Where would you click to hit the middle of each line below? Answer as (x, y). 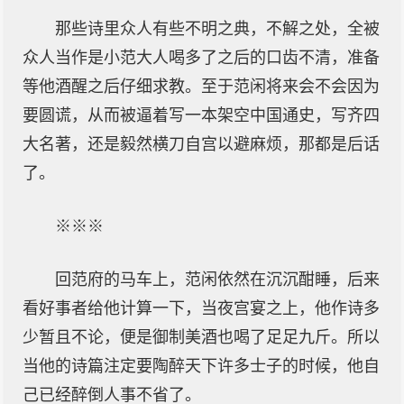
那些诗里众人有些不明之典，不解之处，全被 (217, 29)
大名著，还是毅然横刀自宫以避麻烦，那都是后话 (201, 144)
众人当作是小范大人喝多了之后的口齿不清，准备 (201, 58)
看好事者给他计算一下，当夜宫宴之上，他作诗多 (201, 308)
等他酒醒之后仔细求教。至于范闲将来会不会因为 (201, 87)
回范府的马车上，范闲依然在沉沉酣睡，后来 (217, 280)
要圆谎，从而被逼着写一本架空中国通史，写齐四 (201, 115)
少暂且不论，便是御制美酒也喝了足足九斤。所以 (201, 337)
